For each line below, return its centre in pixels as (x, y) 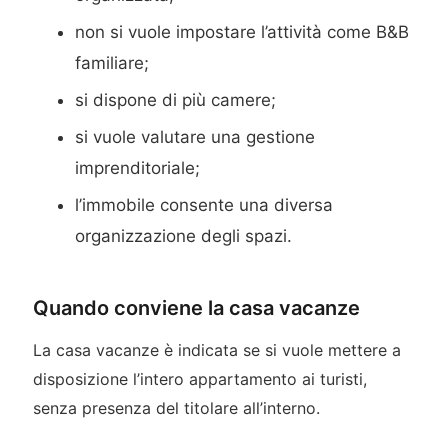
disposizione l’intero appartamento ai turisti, (199, 379)
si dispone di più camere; (176, 100)
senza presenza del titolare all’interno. (176, 408)
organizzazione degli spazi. (184, 236)
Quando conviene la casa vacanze (196, 308)
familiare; (112, 63)
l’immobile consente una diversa (204, 205)
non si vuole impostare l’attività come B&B (242, 32)
